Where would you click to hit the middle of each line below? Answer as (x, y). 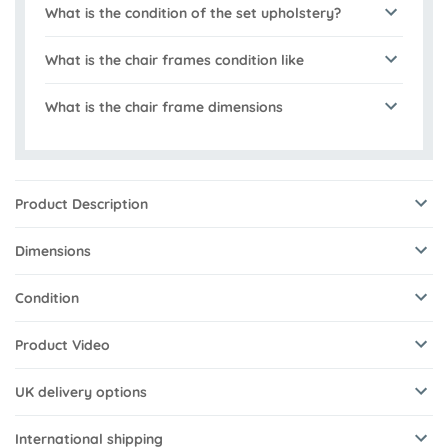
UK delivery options (81, 392)
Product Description (81, 204)
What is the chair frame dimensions (164, 107)
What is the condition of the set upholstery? (193, 13)
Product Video (62, 345)
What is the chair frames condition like (174, 60)
